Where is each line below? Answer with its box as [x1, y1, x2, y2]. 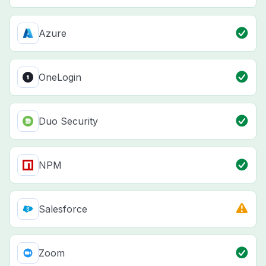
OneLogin [39, 71, 81, 83]
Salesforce [39, 202, 87, 215]
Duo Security [39, 115, 98, 127]
